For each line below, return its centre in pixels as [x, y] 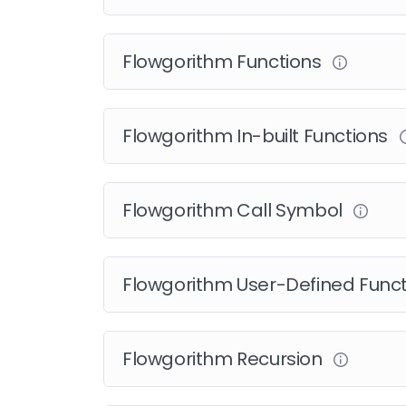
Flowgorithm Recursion [225, 359]
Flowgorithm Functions [224, 62]
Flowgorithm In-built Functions [257, 136]
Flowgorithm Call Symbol [235, 211]
